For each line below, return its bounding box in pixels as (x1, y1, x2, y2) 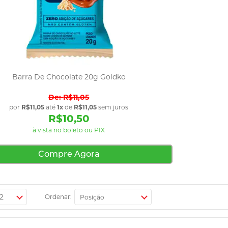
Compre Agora (38, 149, 100, 159)
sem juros (97, 103, 129, 111)
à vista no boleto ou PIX (33, 126, 105, 134)
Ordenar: (45, 193, 72, 201)
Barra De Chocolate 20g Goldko (12, 72, 126, 81)
